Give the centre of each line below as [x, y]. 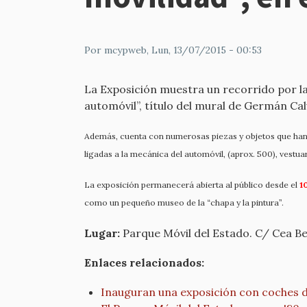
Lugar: [102, 233]
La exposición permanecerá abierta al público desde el [192, 185]
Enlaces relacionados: [144, 262]
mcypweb [125, 50]
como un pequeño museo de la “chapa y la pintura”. [184, 203]
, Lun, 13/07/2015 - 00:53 [204, 50]
